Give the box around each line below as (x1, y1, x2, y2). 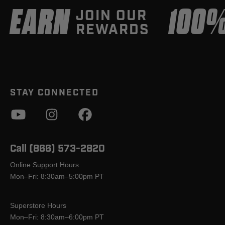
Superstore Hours (10, 201, 66, 210)
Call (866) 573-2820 (10, 142, 105, 156)
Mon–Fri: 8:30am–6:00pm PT (10, 213, 104, 221)
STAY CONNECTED (10, 87, 99, 99)
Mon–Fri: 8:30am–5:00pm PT (10, 172, 104, 181)
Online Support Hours (10, 161, 79, 169)
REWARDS (76, 21, 150, 40)
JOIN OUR (76, 7, 147, 26)
